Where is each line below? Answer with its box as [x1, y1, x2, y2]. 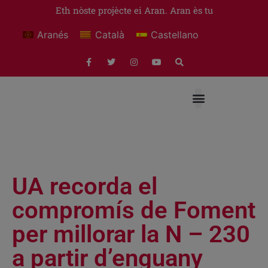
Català [95, 28, 124, 41]
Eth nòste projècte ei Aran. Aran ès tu [55, 4, 213, 16]
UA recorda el [12, 172, 157, 200]
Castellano [151, 28, 199, 41]
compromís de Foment [12, 196, 255, 224]
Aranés [37, 28, 69, 41]
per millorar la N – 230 [12, 220, 250, 248]
